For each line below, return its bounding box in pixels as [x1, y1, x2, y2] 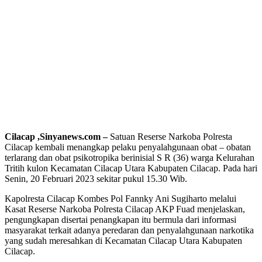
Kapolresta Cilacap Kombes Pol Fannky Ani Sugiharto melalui [5, 193, 236, 204]
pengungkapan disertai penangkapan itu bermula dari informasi [5, 214, 236, 225]
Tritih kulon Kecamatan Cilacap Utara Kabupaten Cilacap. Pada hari [5, 163, 257, 173]
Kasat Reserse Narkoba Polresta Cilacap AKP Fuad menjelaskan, [5, 204, 245, 214]
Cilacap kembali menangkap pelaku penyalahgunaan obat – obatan [5, 142, 251, 152]
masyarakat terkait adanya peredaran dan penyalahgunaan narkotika [5, 225, 254, 235]
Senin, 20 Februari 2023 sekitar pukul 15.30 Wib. [5, 173, 187, 184]
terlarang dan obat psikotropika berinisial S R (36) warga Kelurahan [5, 152, 254, 163]
